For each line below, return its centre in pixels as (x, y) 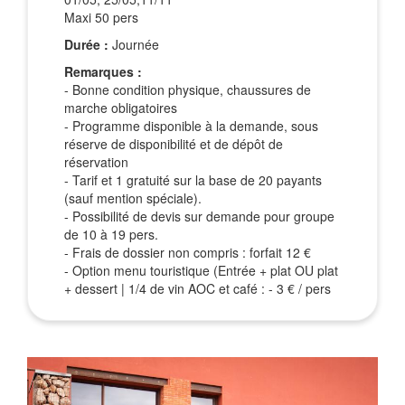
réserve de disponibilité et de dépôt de (174, 143)
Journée (136, 44)
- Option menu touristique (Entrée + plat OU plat (201, 270)
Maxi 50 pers (101, 17)
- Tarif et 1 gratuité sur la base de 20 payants (193, 179)
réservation (96, 161)
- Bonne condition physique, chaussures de (188, 89)
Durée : (88, 44)
